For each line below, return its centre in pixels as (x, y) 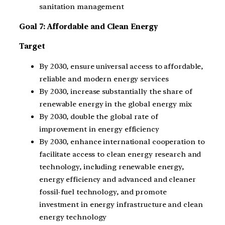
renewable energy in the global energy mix (116, 104)
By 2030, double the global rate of (99, 117)
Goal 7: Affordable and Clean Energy (88, 26)
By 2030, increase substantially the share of (116, 92)
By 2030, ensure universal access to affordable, (121, 67)
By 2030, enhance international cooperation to (122, 142)
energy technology (73, 217)
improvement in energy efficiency (99, 129)
